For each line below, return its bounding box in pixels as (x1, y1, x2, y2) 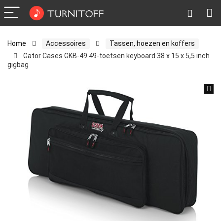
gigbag (7, 61, 29, 69)
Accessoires (46, 39, 86, 47)
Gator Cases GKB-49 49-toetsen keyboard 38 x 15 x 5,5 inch (23, 52, 210, 60)
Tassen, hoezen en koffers (110, 39, 195, 47)
